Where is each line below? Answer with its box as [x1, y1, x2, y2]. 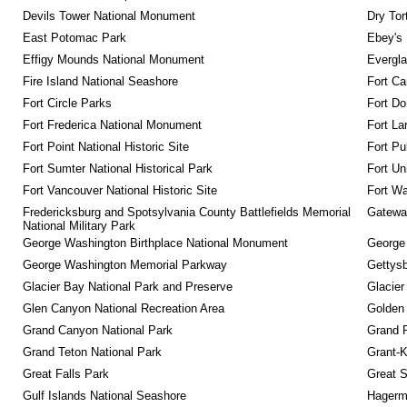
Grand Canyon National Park [22, 323, 173, 337]
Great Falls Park [22, 367, 109, 381]
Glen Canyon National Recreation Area [22, 302, 224, 315]
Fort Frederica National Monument [22, 118, 202, 132]
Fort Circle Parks [22, 96, 112, 110]
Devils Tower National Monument [22, 9, 195, 23]
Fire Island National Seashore [22, 74, 178, 88]
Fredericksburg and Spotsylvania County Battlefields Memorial [22, 205, 351, 219]
